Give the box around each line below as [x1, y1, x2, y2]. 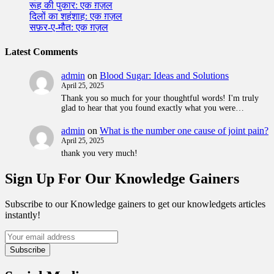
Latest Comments [5, 46, 78, 57]
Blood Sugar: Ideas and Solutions [100, 70, 229, 81]
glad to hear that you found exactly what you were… [61, 103, 244, 113]
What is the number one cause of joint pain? [100, 125, 268, 136]
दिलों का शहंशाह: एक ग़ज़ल [29, 11, 122, 22]
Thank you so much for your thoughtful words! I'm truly [61, 94, 259, 103]
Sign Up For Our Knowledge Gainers [5, 170, 239, 187]
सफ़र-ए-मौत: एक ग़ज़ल [29, 22, 108, 33]
